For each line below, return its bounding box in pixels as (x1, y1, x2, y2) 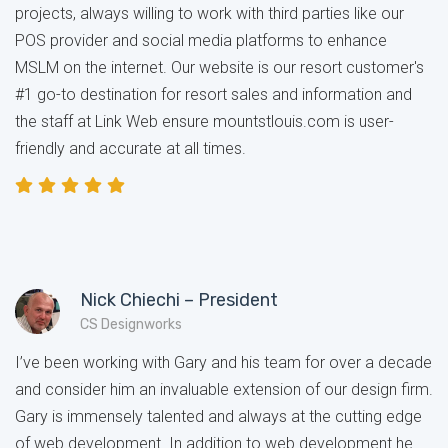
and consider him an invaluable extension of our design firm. (15, 379, 433, 399)
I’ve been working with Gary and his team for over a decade (15, 352, 432, 372)
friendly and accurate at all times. (15, 138, 246, 158)
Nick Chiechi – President (79, 288, 278, 311)
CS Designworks (79, 315, 182, 333)
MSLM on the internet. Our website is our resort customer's (15, 57, 424, 77)
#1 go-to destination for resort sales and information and (15, 84, 412, 104)
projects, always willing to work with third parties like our (15, 3, 404, 23)
